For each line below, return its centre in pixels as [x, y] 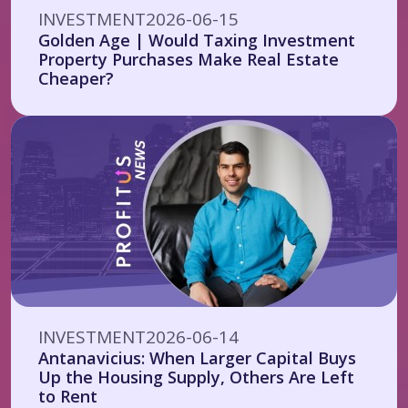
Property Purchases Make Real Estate [189, 59]
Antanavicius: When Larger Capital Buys [197, 358]
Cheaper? [76, 78]
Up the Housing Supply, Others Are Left [196, 377]
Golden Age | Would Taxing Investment [197, 40]
